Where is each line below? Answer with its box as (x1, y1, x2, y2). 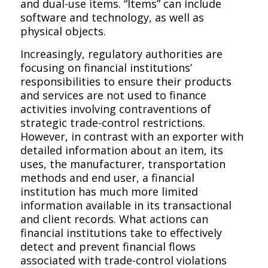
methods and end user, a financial (20, 170, 194, 185)
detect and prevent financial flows (20, 239, 196, 254)
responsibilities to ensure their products (20, 74, 232, 89)
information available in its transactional (20, 198, 232, 213)
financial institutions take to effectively (20, 226, 222, 240)
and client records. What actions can (20, 212, 208, 227)
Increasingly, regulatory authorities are (20, 47, 223, 62)
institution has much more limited (20, 184, 198, 199)
